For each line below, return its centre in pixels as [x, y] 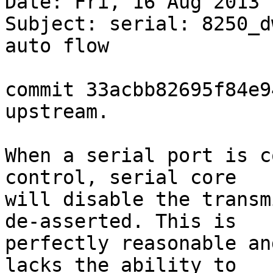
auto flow [57, 46]
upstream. [57, 112]
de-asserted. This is [121, 222]
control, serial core [121, 178]
